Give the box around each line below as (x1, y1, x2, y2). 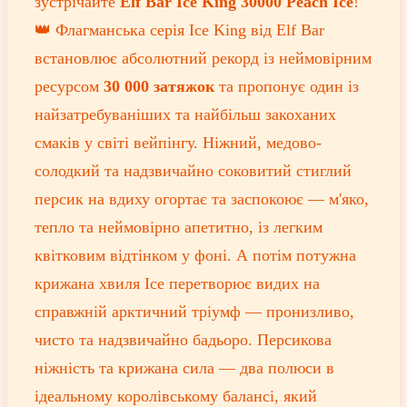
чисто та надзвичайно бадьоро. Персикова (35, 331, 332, 350)
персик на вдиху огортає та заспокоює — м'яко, (35, 190, 369, 209)
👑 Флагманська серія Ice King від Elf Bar (35, 21, 324, 40)
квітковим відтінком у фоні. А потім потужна (35, 246, 356, 265)
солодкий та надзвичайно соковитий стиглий (35, 162, 352, 181)
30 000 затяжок (104, 77, 214, 96)
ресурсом (35, 77, 104, 96)
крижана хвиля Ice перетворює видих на (35, 274, 320, 293)
